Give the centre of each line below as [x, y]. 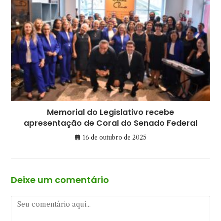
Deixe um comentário [60, 180]
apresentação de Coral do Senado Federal [110, 123]
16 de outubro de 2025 [114, 138]
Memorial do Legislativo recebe [110, 112]
